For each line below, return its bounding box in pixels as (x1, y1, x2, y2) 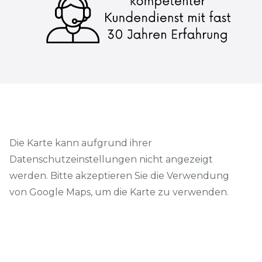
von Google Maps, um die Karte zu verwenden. (9, 187, 229, 198)
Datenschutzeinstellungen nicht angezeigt (9, 154, 213, 165)
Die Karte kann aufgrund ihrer (9, 137, 152, 149)
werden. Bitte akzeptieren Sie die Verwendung (9, 170, 229, 181)
